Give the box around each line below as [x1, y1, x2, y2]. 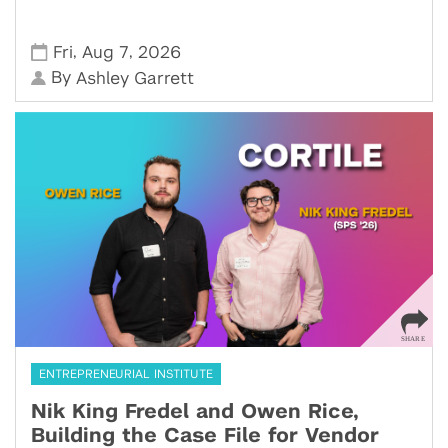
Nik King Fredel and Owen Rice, [31, 402, 359, 423]
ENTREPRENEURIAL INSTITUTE [39, 368, 213, 381]
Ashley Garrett [76, 70, 195, 88]
